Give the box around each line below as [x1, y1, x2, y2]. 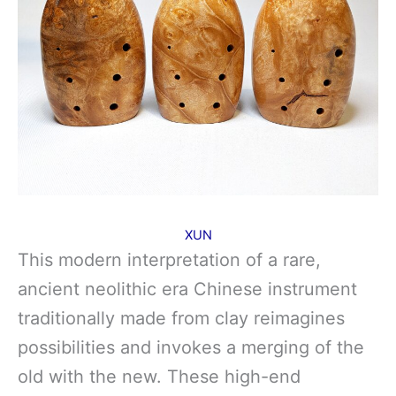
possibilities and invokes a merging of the [18, 336, 364, 358]
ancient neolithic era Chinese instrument [18, 278, 357, 300]
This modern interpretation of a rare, [18, 248, 321, 270]
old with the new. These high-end [18, 365, 301, 387]
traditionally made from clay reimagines [18, 307, 345, 329]
